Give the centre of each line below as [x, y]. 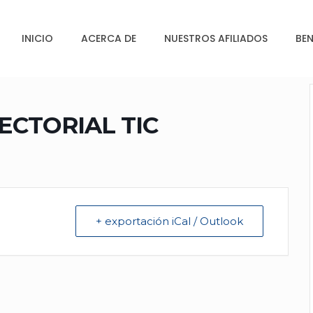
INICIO [37, 38]
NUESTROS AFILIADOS [216, 38]
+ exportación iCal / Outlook [169, 221]
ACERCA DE [109, 38]
